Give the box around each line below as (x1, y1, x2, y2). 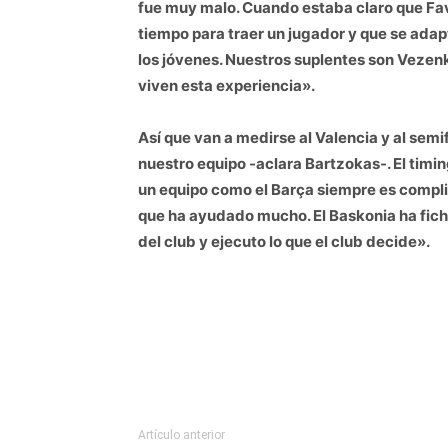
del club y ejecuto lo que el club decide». (138, 231, 430, 251)
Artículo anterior (138, 427, 225, 442)
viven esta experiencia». (138, 75, 315, 95)
